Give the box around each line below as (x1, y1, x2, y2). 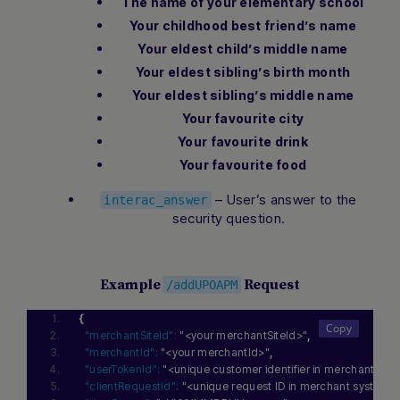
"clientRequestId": (84, 379, 179, 394)
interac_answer (104, 193, 208, 208)
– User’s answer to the (211, 191, 357, 209)
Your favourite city (181, 111, 304, 127)
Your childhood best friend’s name (129, 18, 356, 34)
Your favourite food (179, 157, 307, 173)
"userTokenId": (84, 362, 161, 377)
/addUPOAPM (166, 278, 237, 293)
